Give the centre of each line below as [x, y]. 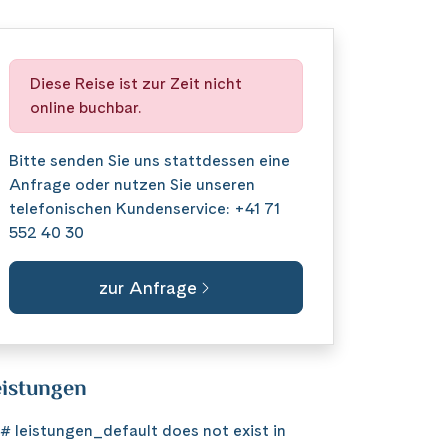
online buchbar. [85, 107]
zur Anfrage [148, 287]
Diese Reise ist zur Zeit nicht [136, 83]
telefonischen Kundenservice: [121, 208]
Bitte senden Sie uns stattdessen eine [149, 160]
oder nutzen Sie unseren [163, 184]
